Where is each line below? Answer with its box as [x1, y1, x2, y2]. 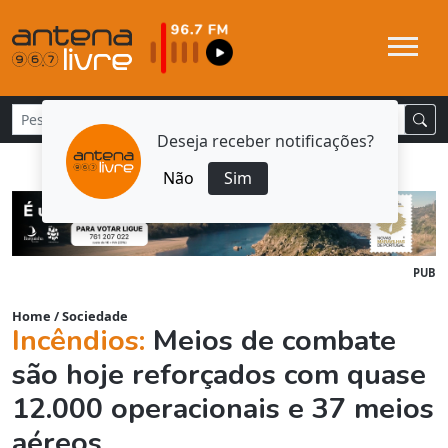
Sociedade [62, 307, 128, 326]
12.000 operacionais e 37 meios [12, 389, 434, 429]
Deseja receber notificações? [157, 129, 374, 152]
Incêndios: [12, 321, 153, 361]
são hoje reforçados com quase [12, 355, 426, 395]
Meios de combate [153, 321, 396, 361]
